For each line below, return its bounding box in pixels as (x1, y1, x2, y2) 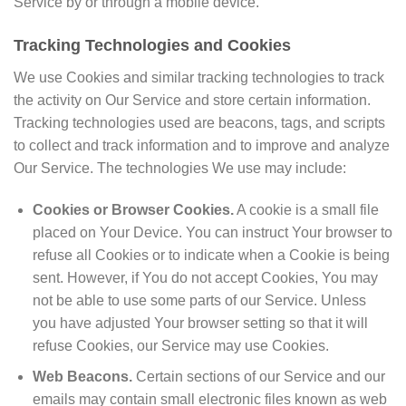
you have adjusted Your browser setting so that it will (32, 314, 368, 331)
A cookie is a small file (233, 201, 379, 217)
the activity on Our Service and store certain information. (14, 92, 371, 108)
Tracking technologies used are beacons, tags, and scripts (14, 114, 385, 130)
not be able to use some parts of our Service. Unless (32, 292, 366, 308)
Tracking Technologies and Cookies (14, 35, 291, 54)
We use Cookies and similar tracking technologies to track (14, 69, 384, 85)
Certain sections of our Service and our (131, 369, 385, 385)
